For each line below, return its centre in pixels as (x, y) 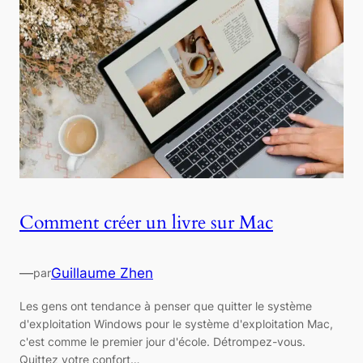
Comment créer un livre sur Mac (146, 222)
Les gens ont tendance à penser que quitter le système (166, 305)
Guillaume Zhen (102, 273)
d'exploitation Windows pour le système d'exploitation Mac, (176, 323)
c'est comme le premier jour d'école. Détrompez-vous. (162, 341)
